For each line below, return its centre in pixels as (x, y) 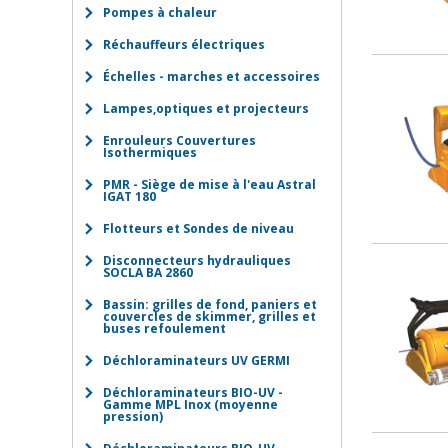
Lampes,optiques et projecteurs (206, 108)
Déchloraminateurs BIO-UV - (193, 392)
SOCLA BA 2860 (148, 272)
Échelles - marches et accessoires (211, 76)
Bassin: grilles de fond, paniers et (210, 304)
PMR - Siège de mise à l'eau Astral (209, 184)
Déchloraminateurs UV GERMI (196, 360)
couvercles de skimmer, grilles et (209, 316)
